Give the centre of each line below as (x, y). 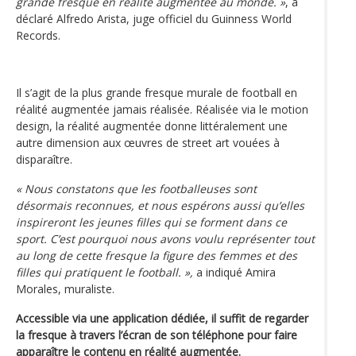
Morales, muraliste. (65, 288)
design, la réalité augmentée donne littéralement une (152, 126)
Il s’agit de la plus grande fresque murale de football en (157, 92)
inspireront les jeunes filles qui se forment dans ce (151, 222)
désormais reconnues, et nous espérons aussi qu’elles (160, 205)
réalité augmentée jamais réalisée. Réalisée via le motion (162, 109)
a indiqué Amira (234, 272)
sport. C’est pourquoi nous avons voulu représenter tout (165, 238)
